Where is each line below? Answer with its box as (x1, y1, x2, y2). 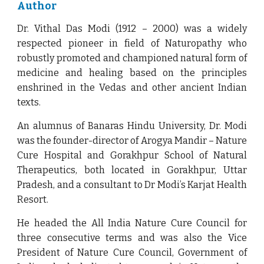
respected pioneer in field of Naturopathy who (17, 38, 247, 49)
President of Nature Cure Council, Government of (17, 247, 247, 258)
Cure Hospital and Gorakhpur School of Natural (17, 150, 247, 161)
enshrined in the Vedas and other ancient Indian (17, 82, 247, 93)
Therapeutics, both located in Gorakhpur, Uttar (17, 164, 247, 176)
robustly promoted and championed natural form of (17, 52, 247, 64)
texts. (17, 97, 41, 108)
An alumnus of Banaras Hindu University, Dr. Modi (17, 120, 247, 131)
